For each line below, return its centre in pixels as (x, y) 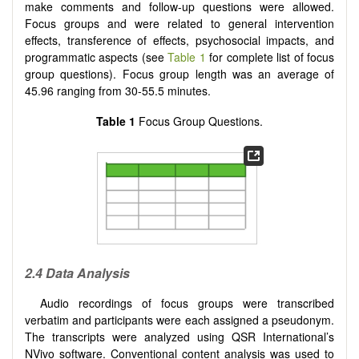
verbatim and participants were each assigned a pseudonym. (179, 319)
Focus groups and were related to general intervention (179, 24)
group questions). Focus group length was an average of (179, 74)
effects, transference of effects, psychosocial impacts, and (179, 40)
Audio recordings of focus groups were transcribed (187, 303)
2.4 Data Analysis (77, 273)
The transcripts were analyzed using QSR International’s (179, 336)
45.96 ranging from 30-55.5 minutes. (118, 91)
